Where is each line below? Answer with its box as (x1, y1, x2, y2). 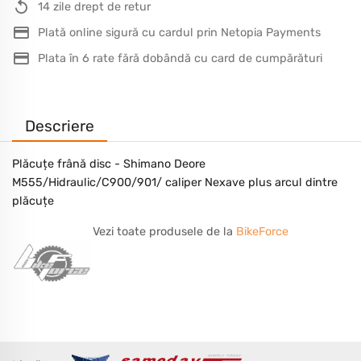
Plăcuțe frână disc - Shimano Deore (12, 157, 205, 172)
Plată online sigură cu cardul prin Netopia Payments (38, 25, 321, 39)
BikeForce (236, 225, 288, 239)
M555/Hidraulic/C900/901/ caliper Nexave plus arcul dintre (12, 176, 338, 190)
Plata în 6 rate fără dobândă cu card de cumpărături (38, 51, 322, 65)
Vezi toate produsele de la (93, 225, 236, 239)
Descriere (25, 116, 94, 135)
